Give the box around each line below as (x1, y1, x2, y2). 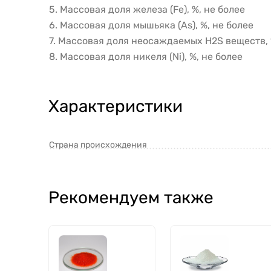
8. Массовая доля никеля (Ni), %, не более (49, 50, 243, 62)
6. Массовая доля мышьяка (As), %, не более (49, 19, 253, 31)
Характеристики (48, 96, 183, 116)
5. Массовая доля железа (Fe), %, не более (49, 3, 245, 15)
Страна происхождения (49, 139, 147, 150)
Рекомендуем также (48, 187, 214, 207)
